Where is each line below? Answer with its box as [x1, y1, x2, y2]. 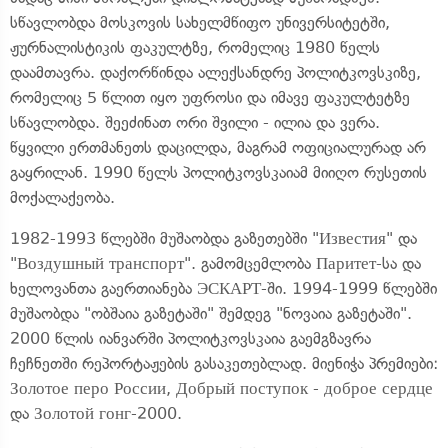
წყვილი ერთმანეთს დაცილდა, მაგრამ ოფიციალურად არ [10, 138, 426, 157]
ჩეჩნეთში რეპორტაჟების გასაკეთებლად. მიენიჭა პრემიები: [10, 354, 438, 373]
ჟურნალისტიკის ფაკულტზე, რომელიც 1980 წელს [10, 38, 380, 57]
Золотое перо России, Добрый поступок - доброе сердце [10, 379, 433, 398]
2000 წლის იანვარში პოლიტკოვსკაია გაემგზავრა [10, 329, 371, 348]
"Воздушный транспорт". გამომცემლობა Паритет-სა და [10, 254, 421, 273]
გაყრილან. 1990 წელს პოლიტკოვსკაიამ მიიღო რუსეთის [10, 163, 427, 182]
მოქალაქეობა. [10, 188, 115, 207]
